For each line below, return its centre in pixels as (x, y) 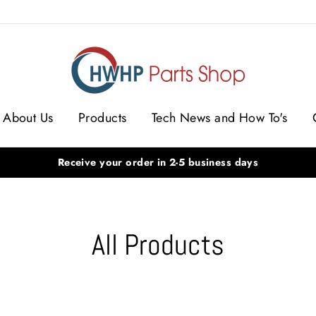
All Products (158, 245)
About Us (28, 117)
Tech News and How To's (219, 117)
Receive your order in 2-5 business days (158, 162)
